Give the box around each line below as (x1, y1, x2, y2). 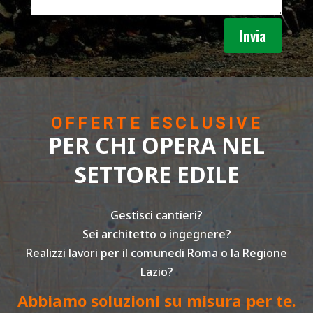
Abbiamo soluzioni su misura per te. (17, 290, 296, 312)
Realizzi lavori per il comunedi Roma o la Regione (26, 245, 287, 261)
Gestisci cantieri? (110, 208, 203, 224)
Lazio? (140, 264, 173, 280)
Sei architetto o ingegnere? (82, 226, 231, 242)
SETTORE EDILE (73, 159, 240, 190)
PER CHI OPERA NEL (48, 130, 265, 161)
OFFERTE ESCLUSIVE (50, 113, 263, 133)
